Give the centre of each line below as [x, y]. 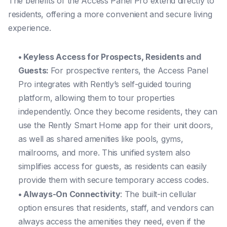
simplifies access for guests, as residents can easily [113, 166]
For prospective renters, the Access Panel [129, 70]
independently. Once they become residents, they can [118, 111]
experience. [30, 28]
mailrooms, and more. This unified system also [104, 152]
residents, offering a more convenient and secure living [110, 14]
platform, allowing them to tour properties [97, 98]
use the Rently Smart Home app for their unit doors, [116, 125]
